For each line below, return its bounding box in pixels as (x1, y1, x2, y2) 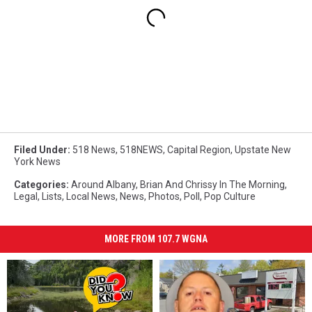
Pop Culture (204, 190, 256, 202)
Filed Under (14, 143, 68, 155)
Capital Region (167, 143, 231, 155)
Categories (14, 178, 66, 190)
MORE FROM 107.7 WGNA (104, 233, 208, 244)
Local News (66, 190, 116, 202)
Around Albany (71, 178, 136, 190)
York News (14, 155, 61, 167)
